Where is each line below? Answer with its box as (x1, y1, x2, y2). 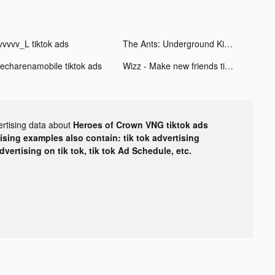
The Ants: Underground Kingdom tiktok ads (223, 37, 233, 50)
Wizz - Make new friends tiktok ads (224, 59, 233, 72)
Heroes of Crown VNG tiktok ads (73, 118, 208, 131)
